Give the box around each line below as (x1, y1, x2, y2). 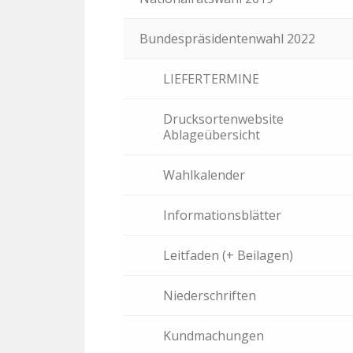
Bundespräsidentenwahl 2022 (139, 30, 315, 47)
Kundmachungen (163, 327, 264, 344)
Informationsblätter (163, 206, 281, 224)
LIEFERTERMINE (163, 70, 259, 87)
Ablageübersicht (163, 126, 260, 143)
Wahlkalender (163, 166, 245, 184)
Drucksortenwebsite (163, 110, 284, 128)
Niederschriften (163, 287, 256, 304)
